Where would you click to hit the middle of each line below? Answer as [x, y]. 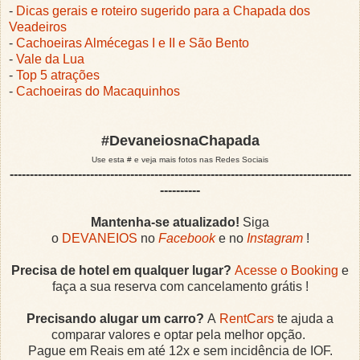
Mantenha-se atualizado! [165, 223]
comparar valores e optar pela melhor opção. [180, 335]
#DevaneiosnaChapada [180, 141]
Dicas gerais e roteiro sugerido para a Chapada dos [163, 11]
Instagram [274, 239]
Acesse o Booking [286, 271]
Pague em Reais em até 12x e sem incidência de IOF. [180, 351]
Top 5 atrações [58, 76]
